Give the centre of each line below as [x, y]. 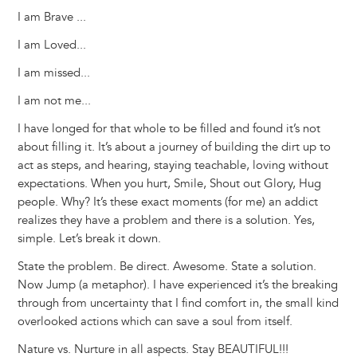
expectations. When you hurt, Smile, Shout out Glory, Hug [169, 184]
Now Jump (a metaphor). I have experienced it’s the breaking [177, 285]
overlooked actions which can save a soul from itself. [155, 322]
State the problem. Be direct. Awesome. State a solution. [167, 267]
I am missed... [53, 73]
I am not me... [54, 101]
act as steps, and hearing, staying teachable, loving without [173, 166]
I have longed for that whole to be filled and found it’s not [169, 129]
